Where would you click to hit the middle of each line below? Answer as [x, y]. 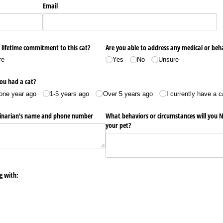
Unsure [169, 60]
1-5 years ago [70, 94]
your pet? [118, 125]
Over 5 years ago [128, 94]
